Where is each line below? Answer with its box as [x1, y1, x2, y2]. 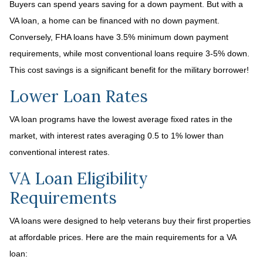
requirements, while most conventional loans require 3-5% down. [9, 49, 249, 58]
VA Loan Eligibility [9, 168, 148, 189]
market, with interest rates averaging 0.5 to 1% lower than [9, 131, 224, 140]
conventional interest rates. [9, 147, 110, 157]
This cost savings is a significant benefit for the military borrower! [9, 65, 249, 75]
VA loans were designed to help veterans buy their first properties [9, 216, 251, 225]
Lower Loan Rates [9, 86, 148, 107]
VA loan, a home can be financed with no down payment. [9, 16, 220, 25]
